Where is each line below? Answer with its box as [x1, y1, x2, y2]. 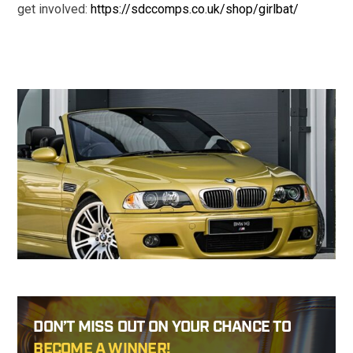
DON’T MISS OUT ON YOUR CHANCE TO [33, 316, 291, 337]
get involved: [17, 2, 91, 17]
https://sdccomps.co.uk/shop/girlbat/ [91, 2, 299, 17]
